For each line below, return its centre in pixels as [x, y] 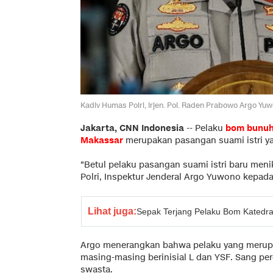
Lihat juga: [112, 211]
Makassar [102, 140]
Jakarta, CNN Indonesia [132, 128]
